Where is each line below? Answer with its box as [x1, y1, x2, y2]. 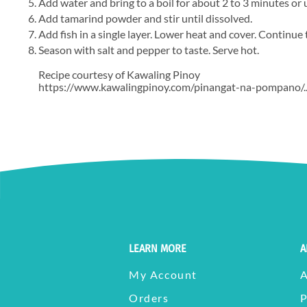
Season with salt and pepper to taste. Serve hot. [38, 42, 259, 56]
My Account [129, 267, 197, 281]
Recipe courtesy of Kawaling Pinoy [38, 67, 200, 81]
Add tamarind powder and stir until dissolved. [38, 11, 252, 25]
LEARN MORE [129, 241, 186, 255]
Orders [129, 291, 169, 304]
